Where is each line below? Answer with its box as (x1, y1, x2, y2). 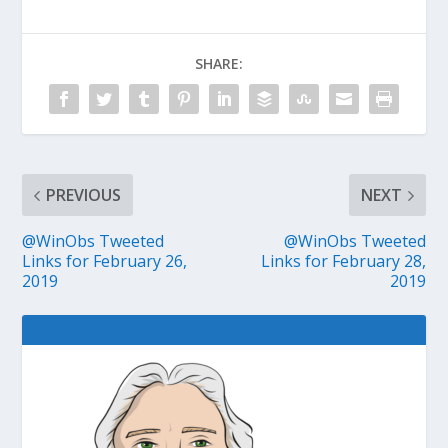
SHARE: (195, 54, 243, 74)
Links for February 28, (260, 250, 426, 273)
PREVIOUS (46, 184, 122, 207)
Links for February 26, (22, 250, 188, 273)
